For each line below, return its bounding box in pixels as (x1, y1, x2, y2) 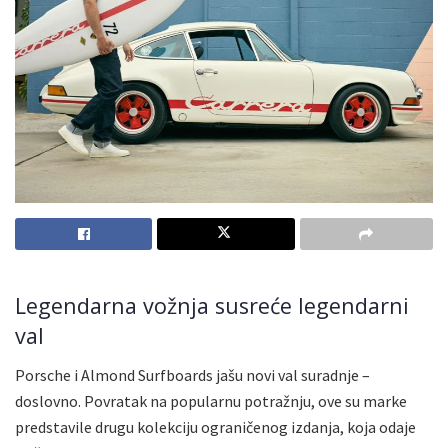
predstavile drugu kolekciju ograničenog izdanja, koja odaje (15, 416, 416, 437)
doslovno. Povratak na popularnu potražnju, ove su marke (15, 390, 407, 411)
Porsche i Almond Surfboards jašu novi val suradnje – (15, 364, 370, 385)
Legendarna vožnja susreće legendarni (15, 291, 409, 321)
